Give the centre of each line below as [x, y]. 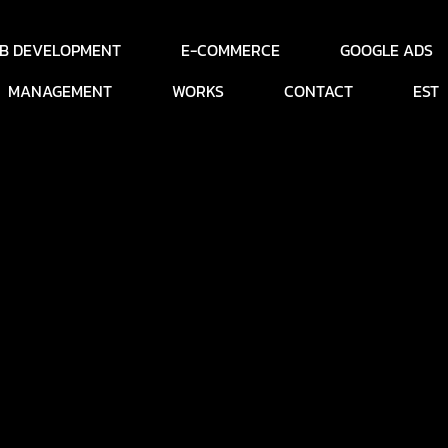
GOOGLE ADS [386, 50]
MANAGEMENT [60, 91]
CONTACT [319, 91]
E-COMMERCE [230, 50]
